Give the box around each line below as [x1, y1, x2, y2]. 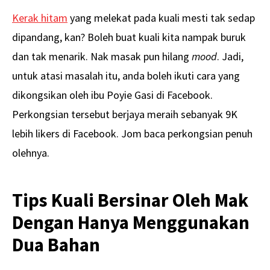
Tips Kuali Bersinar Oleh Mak [12, 187, 248, 212]
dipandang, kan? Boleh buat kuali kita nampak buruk [12, 30, 246, 44]
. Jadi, [217, 49, 243, 63]
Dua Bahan [12, 232, 100, 257]
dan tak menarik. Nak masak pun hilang [12, 49, 192, 63]
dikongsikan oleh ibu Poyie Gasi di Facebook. [12, 87, 213, 102]
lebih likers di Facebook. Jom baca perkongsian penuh [12, 126, 253, 140]
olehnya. [12, 145, 49, 160]
